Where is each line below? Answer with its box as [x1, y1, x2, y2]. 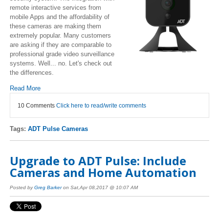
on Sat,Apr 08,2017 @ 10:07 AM [62, 184, 138, 190]
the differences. [10, 69, 54, 77]
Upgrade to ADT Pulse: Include [10, 153, 186, 169]
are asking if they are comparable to [10, 41, 111, 49]
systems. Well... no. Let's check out [10, 60, 112, 67]
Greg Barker [34, 184, 62, 190]
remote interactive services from [10, 4, 101, 12]
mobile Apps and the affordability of [10, 13, 109, 21]
